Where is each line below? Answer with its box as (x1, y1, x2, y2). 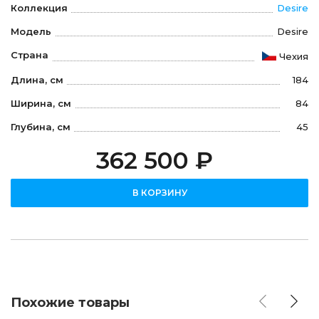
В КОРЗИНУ (132, 187, 187, 198)
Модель (11, 26, 51, 38)
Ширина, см (11, 97, 71, 109)
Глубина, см (11, 120, 70, 132)
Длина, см (11, 73, 63, 85)
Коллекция (11, 2, 68, 14)
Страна (11, 49, 48, 61)
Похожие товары (11, 294, 130, 310)
